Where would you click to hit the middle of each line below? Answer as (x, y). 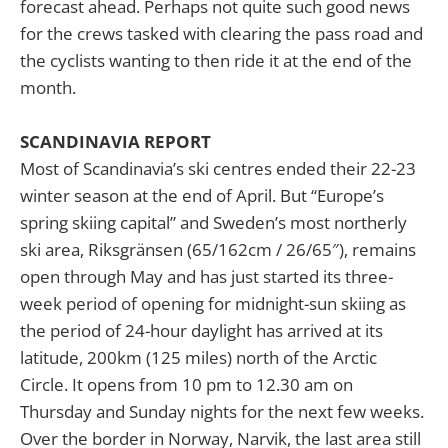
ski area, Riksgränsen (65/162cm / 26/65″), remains (218, 250)
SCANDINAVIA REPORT (115, 142)
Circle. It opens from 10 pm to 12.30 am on (186, 385)
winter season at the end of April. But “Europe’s (202, 196)
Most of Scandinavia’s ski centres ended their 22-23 (218, 169)
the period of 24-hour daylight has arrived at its (201, 331)
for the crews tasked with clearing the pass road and (221, 34)
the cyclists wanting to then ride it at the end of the (216, 61)
